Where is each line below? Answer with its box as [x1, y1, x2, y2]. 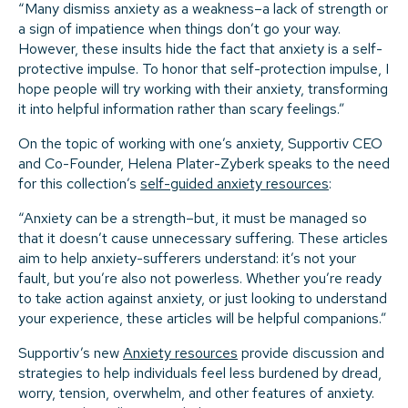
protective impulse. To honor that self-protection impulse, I [18, 59, 389, 79]
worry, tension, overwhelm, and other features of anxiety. [18, 383, 374, 403]
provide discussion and [238, 343, 384, 363]
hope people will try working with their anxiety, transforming [18, 79, 388, 99]
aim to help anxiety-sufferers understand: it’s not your [18, 249, 356, 269]
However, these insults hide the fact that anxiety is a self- [18, 39, 382, 59]
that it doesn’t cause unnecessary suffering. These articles [18, 229, 388, 249]
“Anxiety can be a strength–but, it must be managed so [18, 209, 367, 229]
